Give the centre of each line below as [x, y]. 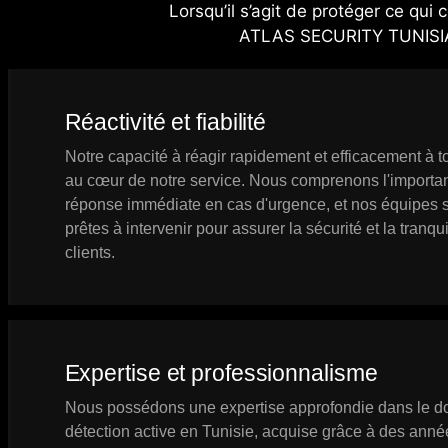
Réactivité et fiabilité [165, 121]
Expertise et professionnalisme [221, 372]
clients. [89, 252]
